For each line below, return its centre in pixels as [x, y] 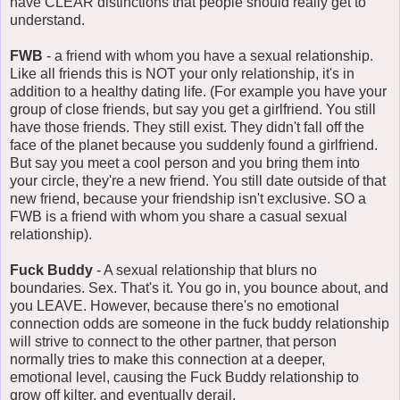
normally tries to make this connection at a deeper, [167, 359]
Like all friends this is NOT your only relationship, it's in [182, 73]
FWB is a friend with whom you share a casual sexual [179, 216]
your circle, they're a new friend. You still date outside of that [198, 180]
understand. [47, 20]
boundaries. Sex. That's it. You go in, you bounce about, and [199, 287]
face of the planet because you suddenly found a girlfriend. [194, 145]
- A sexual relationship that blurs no [205, 270]
